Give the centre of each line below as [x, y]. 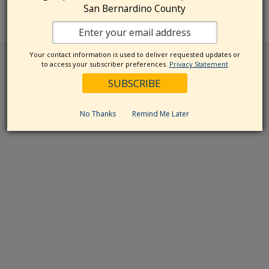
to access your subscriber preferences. [105, 64]
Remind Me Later [161, 114]
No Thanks [98, 114]
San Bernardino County [134, 9]
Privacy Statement [198, 64]
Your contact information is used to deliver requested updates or [134, 55]
